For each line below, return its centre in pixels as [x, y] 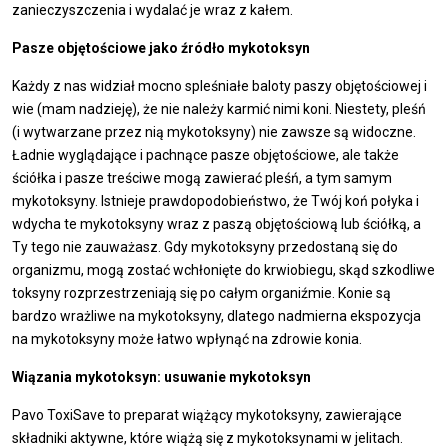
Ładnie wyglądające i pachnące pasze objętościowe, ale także [205, 154]
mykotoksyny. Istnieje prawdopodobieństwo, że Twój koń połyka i [215, 200]
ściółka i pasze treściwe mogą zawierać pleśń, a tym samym [202, 177]
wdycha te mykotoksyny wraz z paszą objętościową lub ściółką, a [216, 223]
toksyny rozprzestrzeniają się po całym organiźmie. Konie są [201, 292]
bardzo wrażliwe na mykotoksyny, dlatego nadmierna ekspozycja [216, 315]
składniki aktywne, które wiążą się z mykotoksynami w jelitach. [207, 437]
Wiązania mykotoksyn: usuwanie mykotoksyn [161, 376]
